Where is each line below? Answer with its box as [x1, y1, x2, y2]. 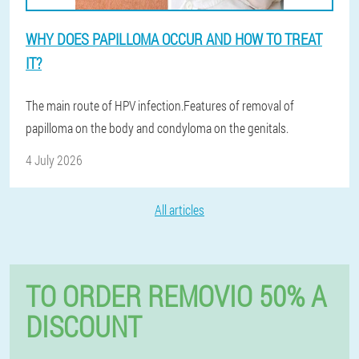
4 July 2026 [26, 151, 83, 169]
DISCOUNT [26, 307, 142, 346]
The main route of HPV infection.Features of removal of [26, 97, 294, 115]
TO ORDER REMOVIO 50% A [26, 276, 326, 316]
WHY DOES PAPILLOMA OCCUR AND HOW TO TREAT [26, 29, 322, 50]
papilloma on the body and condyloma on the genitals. [26, 119, 288, 137]
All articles [155, 201, 204, 219]
